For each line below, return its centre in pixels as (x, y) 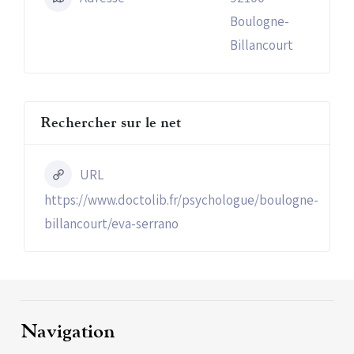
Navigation (68, 332)
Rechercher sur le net (111, 123)
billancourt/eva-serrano (111, 224)
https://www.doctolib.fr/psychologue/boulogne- (181, 200)
